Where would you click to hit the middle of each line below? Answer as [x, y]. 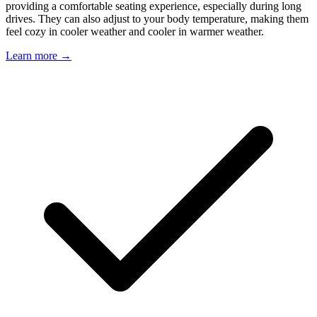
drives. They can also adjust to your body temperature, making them [157, 18]
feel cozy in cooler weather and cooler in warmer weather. [135, 31]
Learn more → [39, 55]
